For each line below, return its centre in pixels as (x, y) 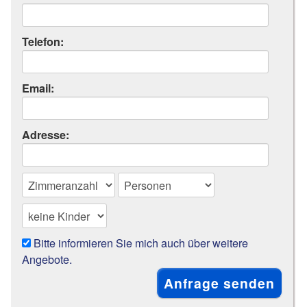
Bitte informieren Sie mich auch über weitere (140, 243)
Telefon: (43, 42)
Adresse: (46, 135)
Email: (38, 88)
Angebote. (47, 259)
